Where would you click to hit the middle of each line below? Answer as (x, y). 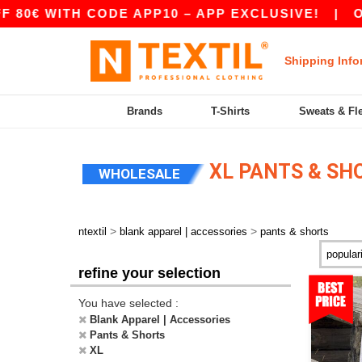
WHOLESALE (139, 174)
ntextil (93, 232)
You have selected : (128, 303)
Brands (145, 111)
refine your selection (149, 273)
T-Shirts (231, 111)
